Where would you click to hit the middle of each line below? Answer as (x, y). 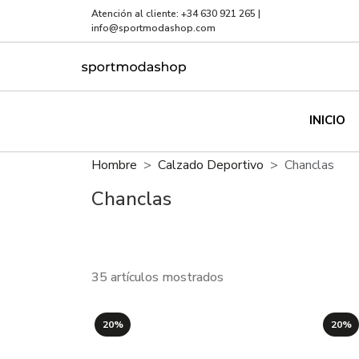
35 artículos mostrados (157, 277)
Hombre (114, 165)
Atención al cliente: (136, 14)
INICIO (327, 120)
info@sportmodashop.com (153, 28)
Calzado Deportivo (211, 165)
